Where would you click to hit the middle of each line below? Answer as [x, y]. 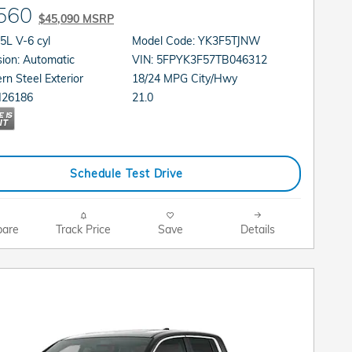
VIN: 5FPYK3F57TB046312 [212, 59]
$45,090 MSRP [76, 18]
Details [257, 229]
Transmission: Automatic [49, 59]
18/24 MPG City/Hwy [185, 78]
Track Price [83, 229]
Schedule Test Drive [126, 174]
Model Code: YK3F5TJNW [197, 40]
